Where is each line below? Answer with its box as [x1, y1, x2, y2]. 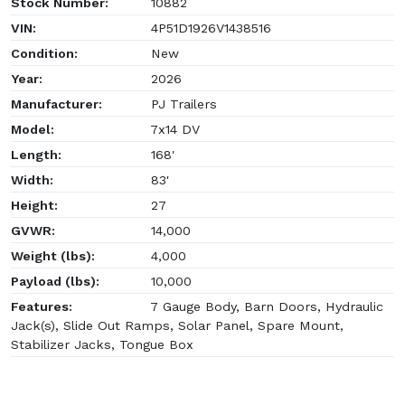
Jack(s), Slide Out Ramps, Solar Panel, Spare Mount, [11, 317, 344, 333]
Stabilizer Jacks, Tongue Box [11, 336, 193, 352]
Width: [11, 172, 53, 187]
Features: [11, 298, 72, 314]
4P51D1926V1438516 [146, 20, 271, 35]
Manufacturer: [11, 96, 102, 111]
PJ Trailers [146, 96, 217, 111]
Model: [11, 121, 54, 137]
